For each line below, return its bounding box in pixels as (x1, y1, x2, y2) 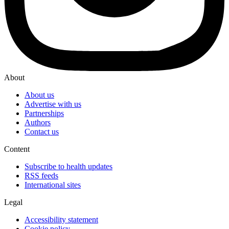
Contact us (25, 127, 59, 136)
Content (4, 145, 30, 154)
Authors (25, 118, 51, 127)
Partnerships (25, 109, 64, 118)
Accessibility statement (25, 215, 98, 224)
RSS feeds (25, 171, 58, 180)
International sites (25, 180, 81, 190)
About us (25, 90, 54, 100)
